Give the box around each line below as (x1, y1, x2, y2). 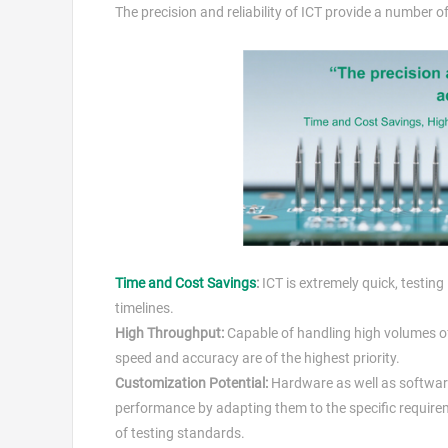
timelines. (115, 299, 174, 316)
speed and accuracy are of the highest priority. (115, 349, 400, 366)
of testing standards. (115, 424, 245, 441)
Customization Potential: (115, 374, 271, 391)
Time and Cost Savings (115, 274, 256, 291)
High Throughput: (115, 324, 227, 341)
